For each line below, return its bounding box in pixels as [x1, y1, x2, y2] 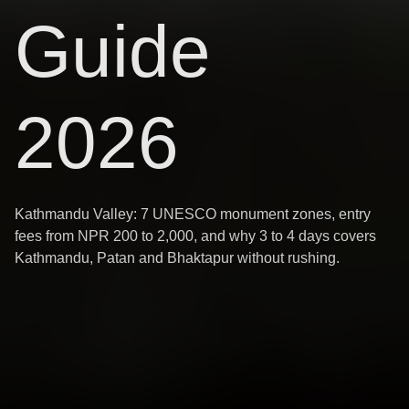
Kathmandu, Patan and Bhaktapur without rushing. [15, 250, 340, 266]
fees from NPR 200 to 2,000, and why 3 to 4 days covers [15, 228, 376, 244]
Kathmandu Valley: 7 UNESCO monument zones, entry [15, 206, 371, 222]
